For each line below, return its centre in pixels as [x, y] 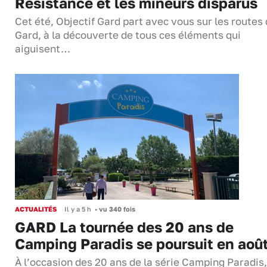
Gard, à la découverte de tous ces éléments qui [128, 35]
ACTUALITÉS [36, 209]
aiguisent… [43, 49]
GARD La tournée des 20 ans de [124, 227]
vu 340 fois [116, 209]
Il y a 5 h [78, 209]
